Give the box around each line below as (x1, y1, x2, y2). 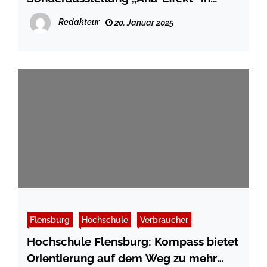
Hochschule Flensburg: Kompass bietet (27, 234, 238, 248)
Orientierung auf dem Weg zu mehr (27, 251, 217, 265)
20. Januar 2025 (113, 17, 173, 27)
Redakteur (58, 17, 100, 27)
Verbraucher (140, 214, 188, 225)
